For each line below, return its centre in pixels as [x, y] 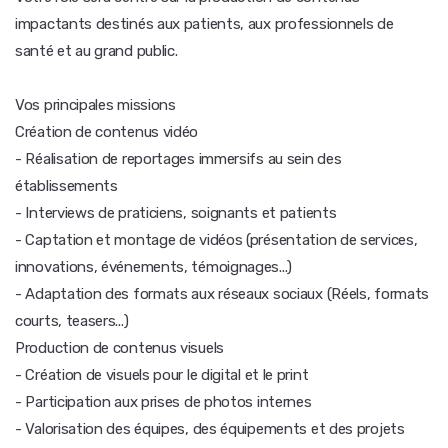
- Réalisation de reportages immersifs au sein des [178, 159]
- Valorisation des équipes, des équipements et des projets [210, 429]
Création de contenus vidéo [107, 132]
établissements [66, 186]
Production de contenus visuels [119, 348]
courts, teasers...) [72, 321]
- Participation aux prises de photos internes [163, 402]
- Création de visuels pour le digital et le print [162, 375]
